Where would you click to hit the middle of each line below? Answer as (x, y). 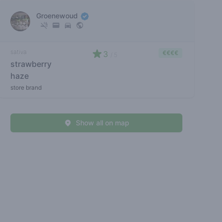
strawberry (31, 64)
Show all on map (102, 122)
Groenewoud (58, 15)
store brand (26, 87)
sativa (19, 52)
